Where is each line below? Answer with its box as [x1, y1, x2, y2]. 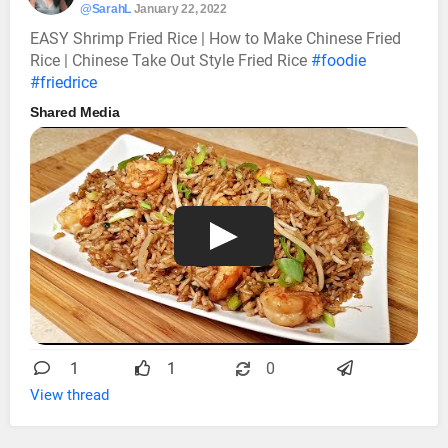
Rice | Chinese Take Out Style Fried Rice [30, 51, 311, 71]
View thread [30, 386, 109, 405]
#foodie [311, 51, 366, 71]
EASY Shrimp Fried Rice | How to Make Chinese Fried [30, 29, 401, 49]
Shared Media [30, 104, 120, 121]
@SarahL [80, 2, 131, 17]
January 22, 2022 [133, 2, 227, 17]
